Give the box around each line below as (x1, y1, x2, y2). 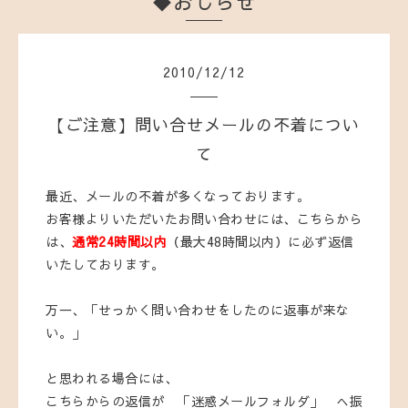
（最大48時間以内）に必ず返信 (167, 232, 354, 251)
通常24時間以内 (72, 232, 167, 251)
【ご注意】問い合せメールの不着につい (48, 113, 360, 137)
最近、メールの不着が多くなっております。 (46, 187, 310, 206)
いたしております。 (46, 255, 165, 274)
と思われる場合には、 (46, 369, 178, 388)
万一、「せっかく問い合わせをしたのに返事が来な (46, 301, 350, 320)
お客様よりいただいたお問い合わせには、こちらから (46, 209, 362, 229)
